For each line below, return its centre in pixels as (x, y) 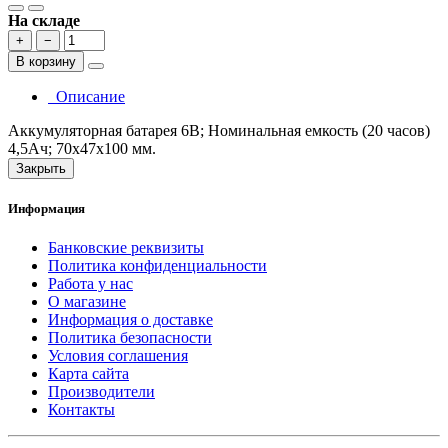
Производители (101, 392)
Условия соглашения (118, 356)
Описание (86, 96)
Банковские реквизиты (126, 248)
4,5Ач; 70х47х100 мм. (82, 148)
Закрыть (41, 168)
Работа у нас (90, 284)
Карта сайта (88, 374)
